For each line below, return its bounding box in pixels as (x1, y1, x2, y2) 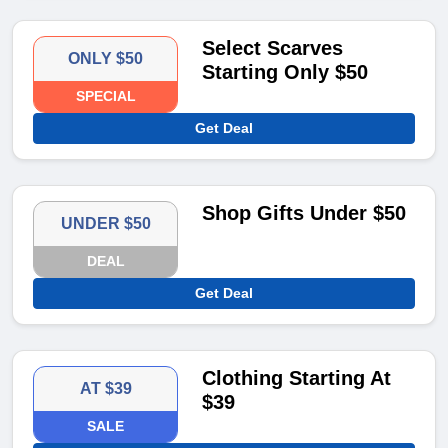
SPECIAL (75, 88, 136, 105)
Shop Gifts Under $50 (202, 202, 407, 225)
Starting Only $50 (202, 61, 369, 84)
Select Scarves (202, 37, 344, 60)
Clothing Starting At (202, 367, 392, 390)
